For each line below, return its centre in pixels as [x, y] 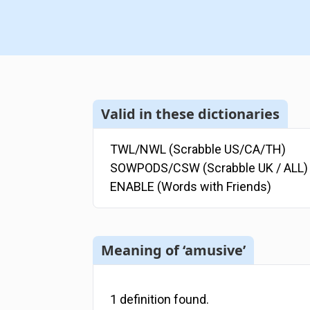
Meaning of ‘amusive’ [174, 250]
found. [190, 300]
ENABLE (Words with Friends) [191, 187]
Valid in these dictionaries [191, 113]
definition [146, 300]
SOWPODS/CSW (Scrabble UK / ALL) [209, 168]
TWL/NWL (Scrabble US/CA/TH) [198, 149]
